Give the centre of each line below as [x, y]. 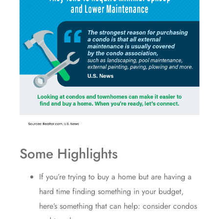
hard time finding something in [90, 191]
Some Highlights [69, 153]
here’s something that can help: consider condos [118, 206]
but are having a [164, 176]
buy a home [117, 176]
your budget [162, 191]
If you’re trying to [68, 176]
